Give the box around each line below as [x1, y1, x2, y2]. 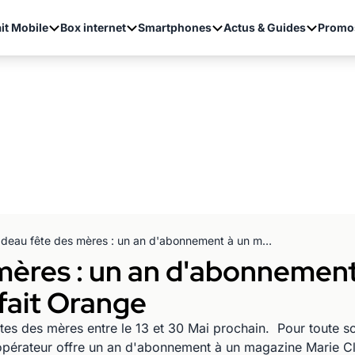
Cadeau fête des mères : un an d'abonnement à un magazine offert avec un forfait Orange [262, 234, 272, 247]
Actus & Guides [223, 21, 306, 34]
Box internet [59, 21, 126, 34]
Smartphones [137, 21, 212, 34]
